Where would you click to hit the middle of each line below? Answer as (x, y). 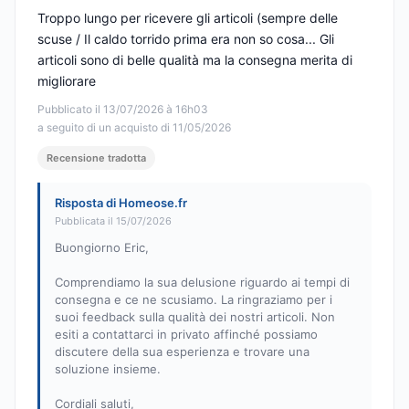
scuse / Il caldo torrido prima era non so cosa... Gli (186, 39)
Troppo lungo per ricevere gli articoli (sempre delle (188, 18)
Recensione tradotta (96, 158)
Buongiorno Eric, (102, 248)
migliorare (67, 81)
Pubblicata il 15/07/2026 (113, 221)
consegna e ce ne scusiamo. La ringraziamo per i (194, 300)
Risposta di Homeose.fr (121, 203)
